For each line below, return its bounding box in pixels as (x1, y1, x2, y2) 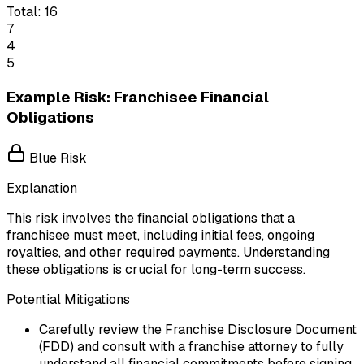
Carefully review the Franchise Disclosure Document (39, 320, 357, 338)
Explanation (6, 179, 77, 197)
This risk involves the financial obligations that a (6, 209, 295, 227)
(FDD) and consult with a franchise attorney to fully (39, 337, 344, 355)
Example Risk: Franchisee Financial (6, 87, 269, 107)
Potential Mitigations (6, 290, 130, 308)
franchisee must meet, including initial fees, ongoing (6, 226, 314, 244)
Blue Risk (26, 149, 87, 167)
